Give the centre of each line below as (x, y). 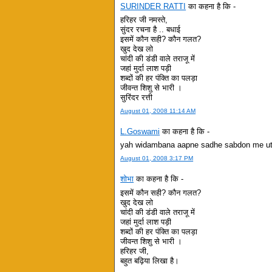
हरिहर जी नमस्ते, (144, 19)
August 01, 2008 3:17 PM (157, 158)
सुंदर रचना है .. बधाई (151, 29)
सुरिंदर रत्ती (137, 97)
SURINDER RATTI (153, 6)
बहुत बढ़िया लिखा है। (150, 260)
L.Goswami (140, 131)
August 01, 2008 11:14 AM (158, 111)
